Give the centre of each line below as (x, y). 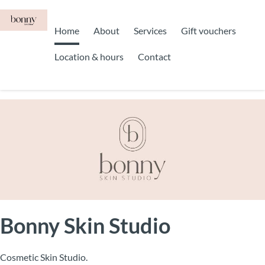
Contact (154, 56)
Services (150, 30)
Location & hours (89, 56)
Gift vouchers (209, 30)
